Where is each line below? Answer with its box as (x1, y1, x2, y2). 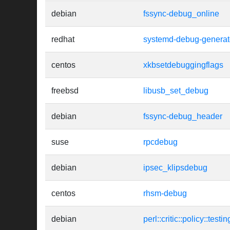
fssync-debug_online (143, 9, 219, 18)
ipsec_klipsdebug (143, 163, 207, 172)
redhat (51, 35, 74, 44)
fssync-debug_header (143, 112, 222, 121)
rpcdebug (143, 138, 178, 147)
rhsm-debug (143, 189, 187, 198)
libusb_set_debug (143, 86, 208, 95)
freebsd (51, 86, 79, 95)
